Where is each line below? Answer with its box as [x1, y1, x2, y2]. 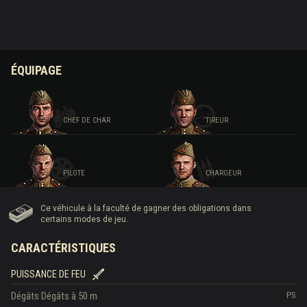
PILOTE [63, 169, 86, 177]
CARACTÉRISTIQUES [11, 241, 116, 255]
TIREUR [206, 116, 229, 125]
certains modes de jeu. [40, 214, 128, 224]
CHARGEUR [206, 169, 242, 177]
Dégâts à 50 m [41, 289, 97, 302]
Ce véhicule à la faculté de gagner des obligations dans [40, 204, 251, 213]
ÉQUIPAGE [11, 63, 62, 77]
